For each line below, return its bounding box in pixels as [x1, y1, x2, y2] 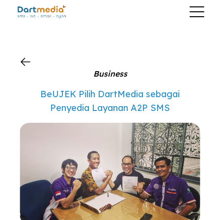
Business [93, 69, 127, 79]
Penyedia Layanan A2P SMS [50, 102, 170, 113]
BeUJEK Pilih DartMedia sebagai [40, 88, 180, 100]
